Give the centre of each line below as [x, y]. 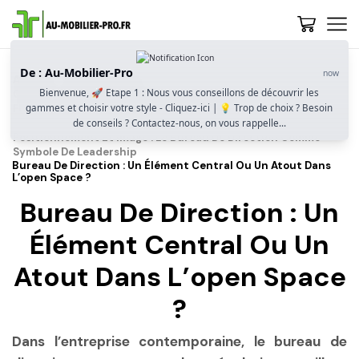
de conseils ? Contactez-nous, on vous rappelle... [179, 122]
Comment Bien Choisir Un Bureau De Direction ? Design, [161, 94]
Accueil [33, 80]
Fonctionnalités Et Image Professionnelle [123, 109]
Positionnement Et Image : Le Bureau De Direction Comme [167, 137]
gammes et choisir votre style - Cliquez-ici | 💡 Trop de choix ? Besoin [179, 107]
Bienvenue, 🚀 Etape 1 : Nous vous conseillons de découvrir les [179, 92]
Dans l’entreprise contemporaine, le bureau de [179, 341]
